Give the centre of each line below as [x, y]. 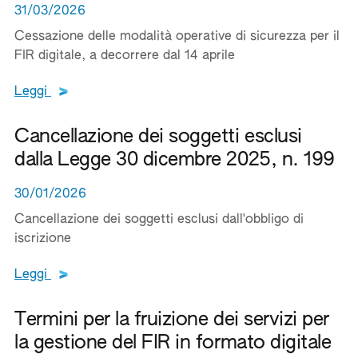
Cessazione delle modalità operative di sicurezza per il [177, 37]
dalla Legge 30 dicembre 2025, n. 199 [175, 160]
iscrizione [43, 239]
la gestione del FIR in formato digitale [173, 343]
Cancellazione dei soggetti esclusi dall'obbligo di [159, 220]
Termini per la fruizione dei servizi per [172, 320]
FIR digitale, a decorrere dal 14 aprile [125, 56]
